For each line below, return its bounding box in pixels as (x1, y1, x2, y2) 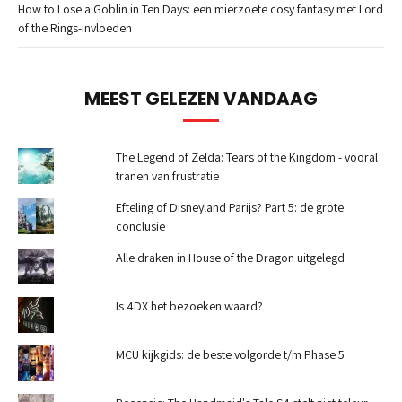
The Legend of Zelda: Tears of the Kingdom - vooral (115, 149, 378, 166)
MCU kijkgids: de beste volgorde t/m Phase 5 (115, 346, 345, 363)
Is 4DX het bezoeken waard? (115, 298, 263, 315)
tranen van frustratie (115, 168, 219, 185)
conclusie (115, 218, 165, 235)
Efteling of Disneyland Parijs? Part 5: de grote (115, 199, 344, 216)
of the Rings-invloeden (18, 20, 132, 37)
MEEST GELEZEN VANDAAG (84, 86, 318, 112)
